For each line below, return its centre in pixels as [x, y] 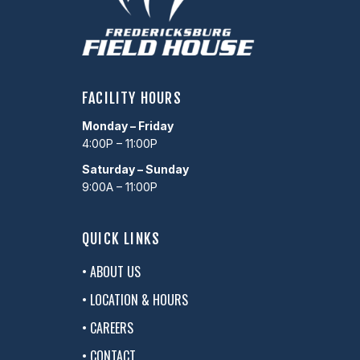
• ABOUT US [111, 272]
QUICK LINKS [121, 239]
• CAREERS [108, 328]
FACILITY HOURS [132, 98]
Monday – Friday [128, 126]
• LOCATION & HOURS [135, 300]
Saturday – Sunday [135, 169]
